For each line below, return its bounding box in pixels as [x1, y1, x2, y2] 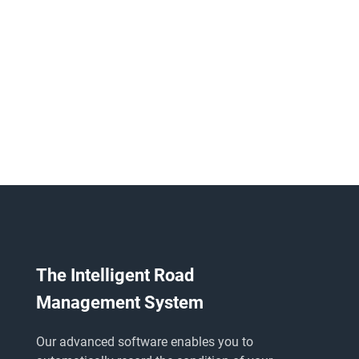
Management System [35, 292, 204, 313]
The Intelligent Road [35, 264, 194, 285]
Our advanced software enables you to [35, 333, 253, 349]
